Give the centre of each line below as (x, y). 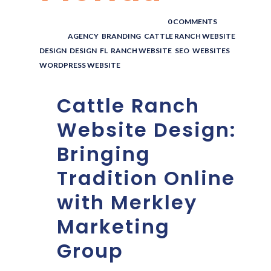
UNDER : (53, 36)
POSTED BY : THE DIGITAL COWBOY (98, 22)
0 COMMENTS (192, 22)
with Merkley (127, 203)
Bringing (104, 154)
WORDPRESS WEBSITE (80, 65)
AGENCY (83, 36)
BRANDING (121, 36)
